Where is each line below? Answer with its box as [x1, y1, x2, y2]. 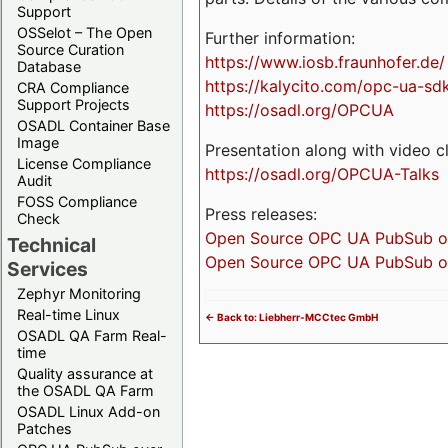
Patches [17, 419, 72, 437]
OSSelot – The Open [17, 23, 152, 41]
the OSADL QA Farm [17, 381, 154, 399]
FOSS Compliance [17, 192, 137, 210]
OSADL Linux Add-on [17, 402, 160, 420]
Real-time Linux [17, 305, 120, 323]
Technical [7, 232, 96, 257]
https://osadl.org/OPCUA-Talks [205, 163, 439, 184]
